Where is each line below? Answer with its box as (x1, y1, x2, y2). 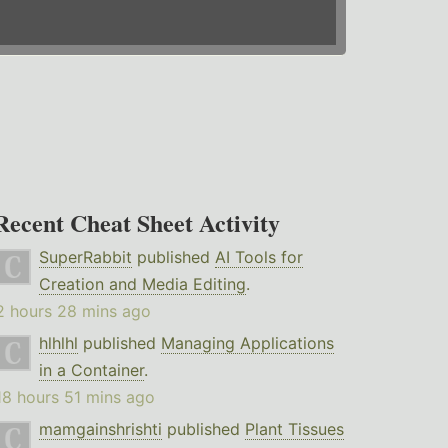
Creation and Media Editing (38, 274, 246, 295)
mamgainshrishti (38, 419, 162, 440)
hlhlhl (38, 333, 78, 354)
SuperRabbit (38, 247, 132, 268)
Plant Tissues (244, 419, 344, 440)
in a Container (38, 360, 144, 381)
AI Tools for (214, 247, 303, 268)
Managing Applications (160, 333, 334, 354)
